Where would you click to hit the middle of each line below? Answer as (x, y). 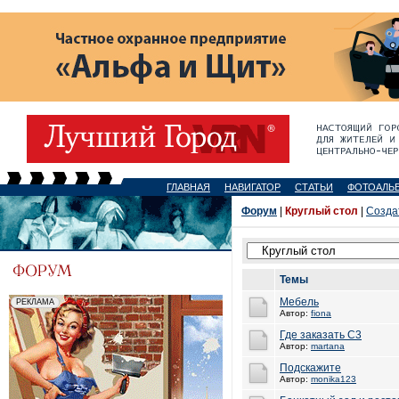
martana (328, 346)
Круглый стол (322, 211)
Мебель (299, 302)
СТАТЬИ (314, 187)
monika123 (334, 379)
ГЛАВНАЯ (188, 187)
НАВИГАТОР (252, 187)
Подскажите (310, 368)
